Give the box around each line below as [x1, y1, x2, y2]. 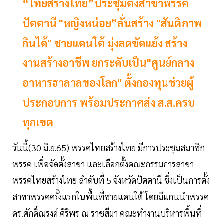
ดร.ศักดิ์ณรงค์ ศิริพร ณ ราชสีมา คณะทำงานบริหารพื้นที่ [12, 207, 202, 219]
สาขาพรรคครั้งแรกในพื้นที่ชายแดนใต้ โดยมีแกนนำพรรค [12, 191, 209, 203]
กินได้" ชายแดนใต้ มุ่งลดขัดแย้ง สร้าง [22, 36, 187, 50]
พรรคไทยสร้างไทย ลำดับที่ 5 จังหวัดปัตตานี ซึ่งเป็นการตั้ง [12, 174, 210, 186]
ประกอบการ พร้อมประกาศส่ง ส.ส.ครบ [22, 95, 195, 110]
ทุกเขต [22, 115, 55, 129]
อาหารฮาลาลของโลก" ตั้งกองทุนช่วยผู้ [22, 75, 193, 90]
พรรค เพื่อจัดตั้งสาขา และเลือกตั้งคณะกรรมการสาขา [12, 158, 194, 170]
